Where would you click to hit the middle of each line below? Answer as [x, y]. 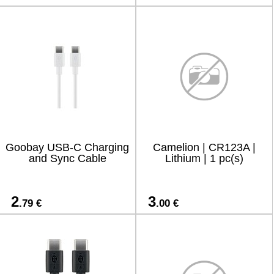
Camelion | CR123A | [204, 147]
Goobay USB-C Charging [67, 147]
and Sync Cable [67, 158]
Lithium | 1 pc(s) [204, 158]
